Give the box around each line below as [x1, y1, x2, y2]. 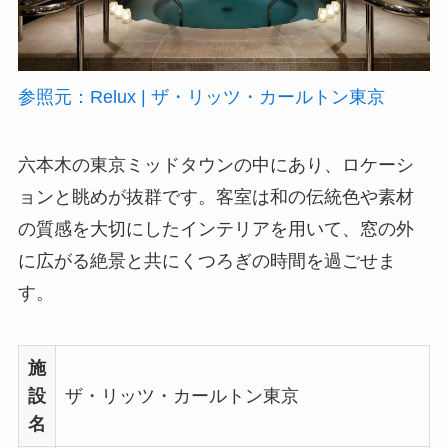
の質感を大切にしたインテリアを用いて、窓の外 [17, 219, 414, 240]
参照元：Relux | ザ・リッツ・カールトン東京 [17, 87, 385, 108]
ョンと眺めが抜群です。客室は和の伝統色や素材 [17, 187, 414, 208]
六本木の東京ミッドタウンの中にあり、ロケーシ [17, 155, 414, 176]
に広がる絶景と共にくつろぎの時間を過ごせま [17, 251, 396, 272]
